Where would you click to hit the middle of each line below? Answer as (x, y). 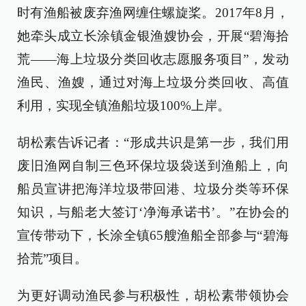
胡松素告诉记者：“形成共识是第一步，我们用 (153, 142)
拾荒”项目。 (52, 259)
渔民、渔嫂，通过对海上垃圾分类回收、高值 (153, 82)
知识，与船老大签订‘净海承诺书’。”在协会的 (153, 212)
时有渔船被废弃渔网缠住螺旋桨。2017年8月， (153, 13)
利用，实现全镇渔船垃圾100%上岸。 (124, 106)
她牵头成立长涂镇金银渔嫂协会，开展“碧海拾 (153, 36)
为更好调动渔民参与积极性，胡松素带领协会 (153, 295)
